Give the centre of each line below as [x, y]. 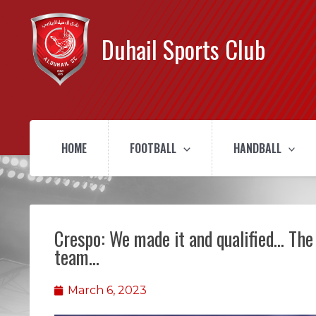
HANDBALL [257, 148]
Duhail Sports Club [183, 49]
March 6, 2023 [107, 291]
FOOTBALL [153, 148]
